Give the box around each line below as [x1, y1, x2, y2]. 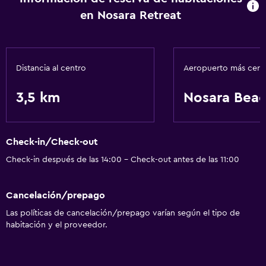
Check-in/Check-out [6, 137, 98, 147]
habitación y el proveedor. [6, 220, 107, 229]
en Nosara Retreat [80, 9, 182, 21]
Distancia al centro [16, 64, 86, 72]
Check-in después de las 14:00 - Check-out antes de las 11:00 [6, 156, 239, 164]
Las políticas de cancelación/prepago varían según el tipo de [6, 208, 240, 217]
